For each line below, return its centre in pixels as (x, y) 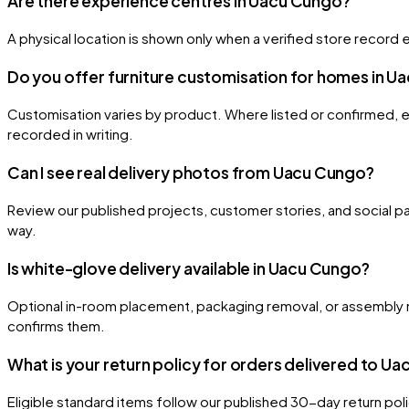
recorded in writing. (70, 134)
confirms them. (56, 326)
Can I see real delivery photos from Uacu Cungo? (191, 172)
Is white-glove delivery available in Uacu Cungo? (189, 268)
